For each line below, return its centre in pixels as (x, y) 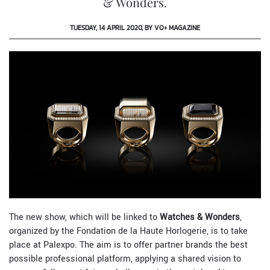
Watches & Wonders (200, 217)
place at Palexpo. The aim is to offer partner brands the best (128, 245)
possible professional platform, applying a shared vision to (125, 259)
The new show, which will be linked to (84, 217)
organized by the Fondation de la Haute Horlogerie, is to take (128, 231)
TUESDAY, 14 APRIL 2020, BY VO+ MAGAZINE (135, 28)
